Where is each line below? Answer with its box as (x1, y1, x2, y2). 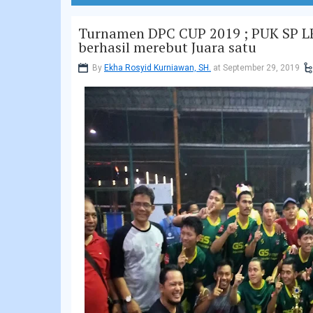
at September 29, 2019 (211, 63, 300, 73)
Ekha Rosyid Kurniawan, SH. (104, 63, 211, 73)
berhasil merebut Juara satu (78, 38, 256, 57)
